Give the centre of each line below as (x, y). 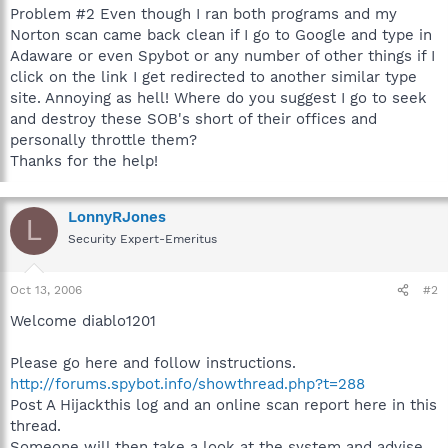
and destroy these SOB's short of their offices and (193, 118)
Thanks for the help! (84, 160)
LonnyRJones (117, 216)
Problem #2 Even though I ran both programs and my (203, 13)
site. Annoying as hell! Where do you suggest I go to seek (218, 97)
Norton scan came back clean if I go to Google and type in (221, 34)
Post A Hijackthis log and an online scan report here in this (223, 405)
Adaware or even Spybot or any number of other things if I (222, 55)
